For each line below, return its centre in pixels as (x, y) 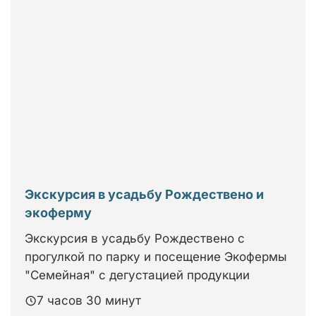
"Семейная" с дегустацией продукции (137, 275)
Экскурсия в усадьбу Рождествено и (144, 194)
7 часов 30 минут (89, 300)
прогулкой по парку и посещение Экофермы (156, 257)
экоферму (58, 213)
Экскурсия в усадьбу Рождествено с (135, 238)
